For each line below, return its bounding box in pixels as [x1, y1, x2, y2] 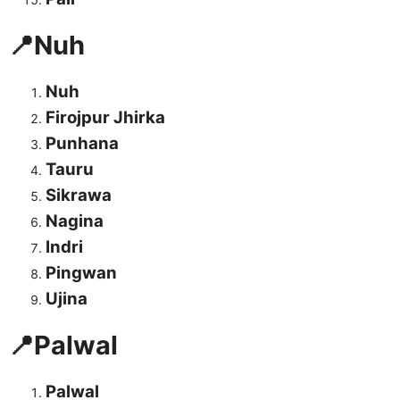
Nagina [46, 211, 104, 232]
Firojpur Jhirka [46, 107, 165, 129]
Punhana [46, 133, 119, 154]
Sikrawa [46, 185, 112, 206]
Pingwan [46, 262, 117, 284]
